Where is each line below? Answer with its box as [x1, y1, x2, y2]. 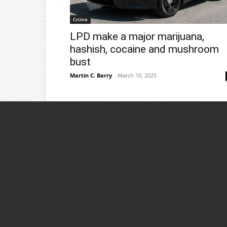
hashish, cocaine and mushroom [70, 43, 219, 55]
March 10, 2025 [118, 71, 157, 79]
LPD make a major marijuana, [70, 30, 204, 43]
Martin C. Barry [70, 71, 112, 79]
